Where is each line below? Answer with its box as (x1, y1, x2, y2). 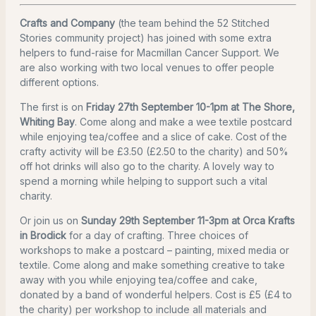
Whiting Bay (20, 116, 75, 128)
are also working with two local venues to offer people (20, 61, 274, 74)
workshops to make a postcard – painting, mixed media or (20, 244, 289, 257)
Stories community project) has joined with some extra (20, 32, 272, 44)
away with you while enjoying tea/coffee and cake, (20, 274, 257, 286)
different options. (20, 76, 99, 89)
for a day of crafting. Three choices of (66, 229, 248, 242)
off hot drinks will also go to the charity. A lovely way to (20, 160, 274, 173)
